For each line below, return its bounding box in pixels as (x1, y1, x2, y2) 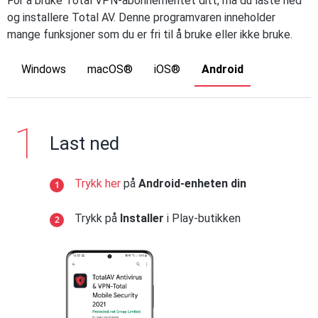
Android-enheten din (138, 177, 246, 190)
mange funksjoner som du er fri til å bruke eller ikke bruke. (7, 28, 292, 41)
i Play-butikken (164, 212, 241, 225)
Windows (21, 62, 66, 76)
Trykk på (75, 212, 120, 225)
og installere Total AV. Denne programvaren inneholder (7, 11, 275, 24)
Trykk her (75, 177, 121, 190)
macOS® (87, 62, 133, 76)
